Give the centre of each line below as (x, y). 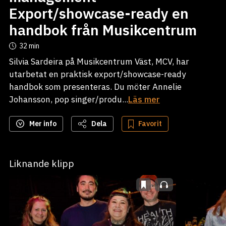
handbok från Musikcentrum (103, 30)
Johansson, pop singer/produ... (68, 99)
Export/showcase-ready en (99, 13)
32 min (29, 46)
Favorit (149, 124)
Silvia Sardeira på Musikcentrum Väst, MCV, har (99, 62)
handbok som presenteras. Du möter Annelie (95, 87)
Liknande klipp (41, 163)
